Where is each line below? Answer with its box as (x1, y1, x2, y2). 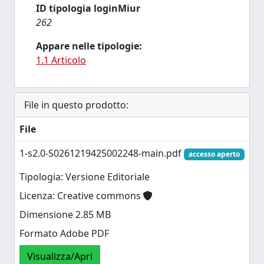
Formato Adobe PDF (19, 227, 109, 240)
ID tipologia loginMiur (36, 2, 140, 15)
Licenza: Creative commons (19, 189, 143, 203)
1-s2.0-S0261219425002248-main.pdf (19, 147, 184, 160)
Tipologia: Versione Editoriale (19, 170, 150, 184)
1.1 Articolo (36, 54, 86, 67)
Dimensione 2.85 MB (19, 208, 111, 222)
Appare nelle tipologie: (36, 39, 142, 52)
